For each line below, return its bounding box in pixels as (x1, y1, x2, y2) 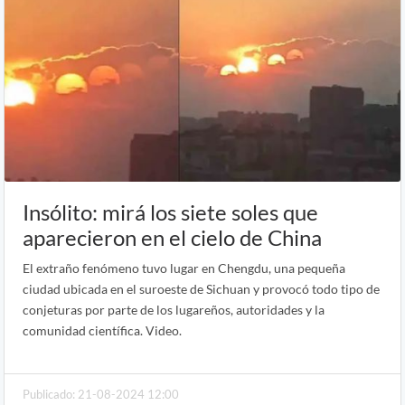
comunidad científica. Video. (23, 323, 182, 339)
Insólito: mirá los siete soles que (23, 199, 318, 226)
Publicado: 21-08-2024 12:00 (23, 387, 179, 402)
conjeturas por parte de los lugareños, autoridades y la (23, 302, 325, 318)
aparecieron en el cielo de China (23, 224, 322, 251)
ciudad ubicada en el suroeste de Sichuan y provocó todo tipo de (23, 281, 380, 297)
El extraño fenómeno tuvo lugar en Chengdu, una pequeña (23, 260, 345, 277)
